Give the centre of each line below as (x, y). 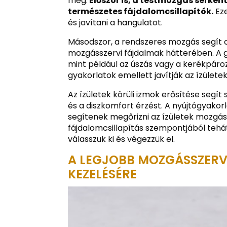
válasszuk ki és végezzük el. (122, 139)
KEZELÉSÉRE (103, 174)
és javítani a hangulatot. (116, 22)
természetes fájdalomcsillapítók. (141, 11)
